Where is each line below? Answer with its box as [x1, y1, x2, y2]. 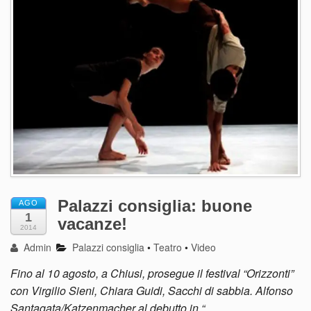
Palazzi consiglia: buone [58, 196, 252, 216]
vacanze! [58, 215, 127, 234]
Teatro [153, 240, 183, 255]
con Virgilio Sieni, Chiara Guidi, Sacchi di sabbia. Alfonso [10, 283, 293, 299]
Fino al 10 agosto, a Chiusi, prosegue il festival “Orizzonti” [10, 265, 294, 282]
